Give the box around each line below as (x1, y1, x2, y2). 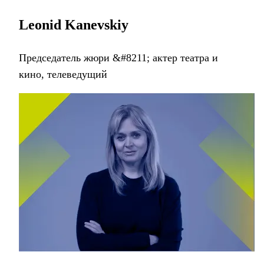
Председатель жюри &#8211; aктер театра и (19, 52, 218, 64)
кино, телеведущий (19, 68, 107, 81)
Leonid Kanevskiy (19, 17, 128, 33)
